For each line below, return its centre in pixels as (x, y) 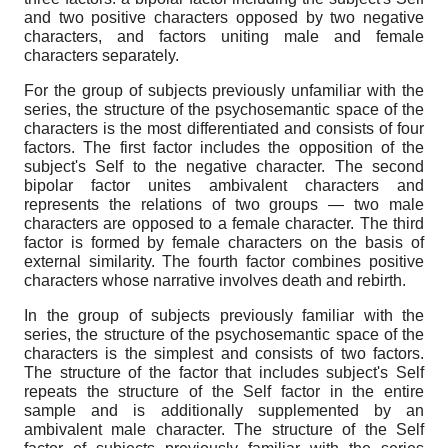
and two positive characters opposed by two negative (224, 17)
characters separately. (101, 55)
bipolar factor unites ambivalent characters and (224, 185)
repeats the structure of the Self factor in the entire (224, 391)
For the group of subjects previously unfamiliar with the (224, 90)
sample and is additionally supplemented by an (224, 410)
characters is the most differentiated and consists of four (224, 128)
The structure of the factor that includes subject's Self (224, 372)
